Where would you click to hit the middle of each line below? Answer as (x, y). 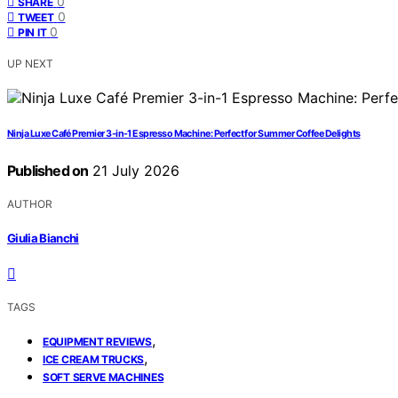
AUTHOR (30, 204)
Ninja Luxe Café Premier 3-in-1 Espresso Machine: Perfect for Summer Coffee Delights (184, 134)
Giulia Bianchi (43, 238)
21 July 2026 (134, 171)
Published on (48, 171)
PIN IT (32, 33)
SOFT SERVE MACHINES (103, 377)
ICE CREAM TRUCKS (94, 359)
